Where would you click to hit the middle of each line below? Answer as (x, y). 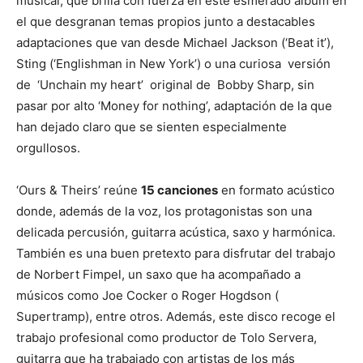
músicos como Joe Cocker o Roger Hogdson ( (147, 296)
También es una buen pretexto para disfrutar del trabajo (176, 254)
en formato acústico (276, 190)
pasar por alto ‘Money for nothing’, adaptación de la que (174, 106)
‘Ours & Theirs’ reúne (79, 190)
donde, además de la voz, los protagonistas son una (164, 211)
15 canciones (179, 190)
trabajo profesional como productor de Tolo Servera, (167, 338)
